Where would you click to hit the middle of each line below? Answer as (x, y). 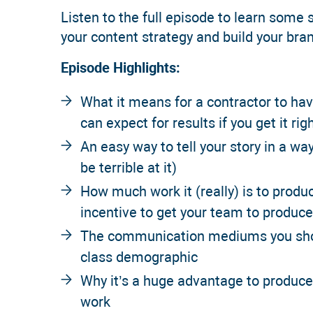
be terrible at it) (129, 168)
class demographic (139, 257)
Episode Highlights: (121, 68)
